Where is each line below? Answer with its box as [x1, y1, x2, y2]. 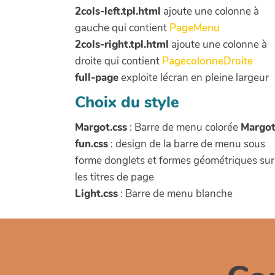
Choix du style [75, 91, 179, 113]
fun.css [75, 136, 108, 151]
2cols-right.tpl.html [75, 37, 169, 52]
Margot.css [75, 120, 127, 134]
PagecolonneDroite [162, 54, 253, 69]
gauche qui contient [75, 21, 169, 36]
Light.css [75, 186, 118, 201]
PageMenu [169, 21, 220, 36]
